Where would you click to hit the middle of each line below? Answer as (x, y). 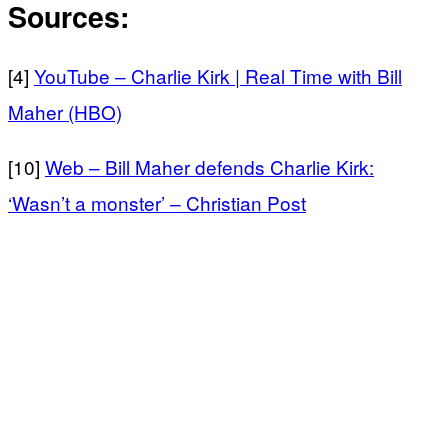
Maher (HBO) (65, 112)
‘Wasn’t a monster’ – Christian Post (157, 203)
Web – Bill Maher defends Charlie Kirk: (209, 167)
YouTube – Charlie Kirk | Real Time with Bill (218, 76)
